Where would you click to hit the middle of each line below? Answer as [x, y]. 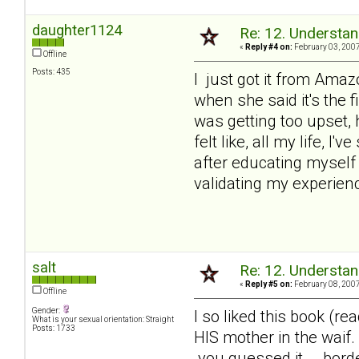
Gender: [47, 310]
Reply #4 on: [269, 46]
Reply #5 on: [269, 284]
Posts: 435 [51, 71]
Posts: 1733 [54, 328]
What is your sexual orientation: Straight [103, 319]
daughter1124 [77, 30]
